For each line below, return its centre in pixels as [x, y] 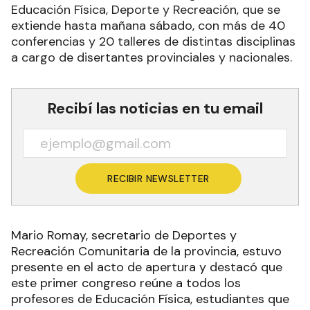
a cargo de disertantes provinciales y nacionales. [152, 58]
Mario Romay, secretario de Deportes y [124, 236]
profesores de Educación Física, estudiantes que [150, 299]
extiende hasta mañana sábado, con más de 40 [148, 26]
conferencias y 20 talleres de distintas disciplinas [153, 42]
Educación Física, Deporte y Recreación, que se [146, 10]
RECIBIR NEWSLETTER [158, 179]
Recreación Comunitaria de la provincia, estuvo [146, 252]
